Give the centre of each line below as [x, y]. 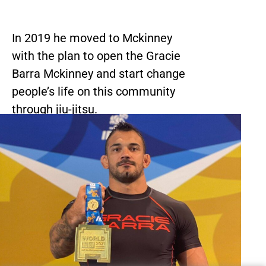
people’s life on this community [94, 92]
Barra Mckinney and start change [99, 74]
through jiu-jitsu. [55, 110]
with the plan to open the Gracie [96, 56]
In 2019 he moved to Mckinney [92, 38]
